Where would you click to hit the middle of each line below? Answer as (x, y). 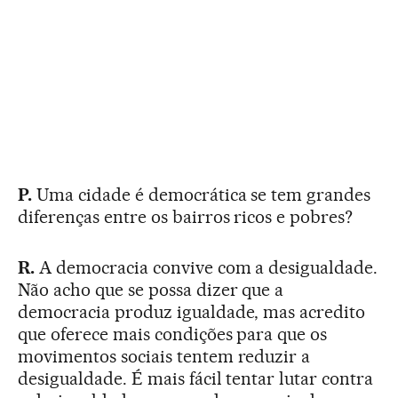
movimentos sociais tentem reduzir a (164, 356)
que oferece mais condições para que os (173, 334)
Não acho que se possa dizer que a (151, 289)
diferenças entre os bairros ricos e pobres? (186, 216)
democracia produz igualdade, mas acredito (192, 311)
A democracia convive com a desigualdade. (206, 267)
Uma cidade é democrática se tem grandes (203, 194)
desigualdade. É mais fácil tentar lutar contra (196, 378)
